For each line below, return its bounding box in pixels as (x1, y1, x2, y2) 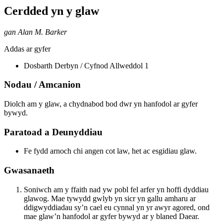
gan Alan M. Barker (4, 27, 67, 36)
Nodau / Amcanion (4, 79, 81, 90)
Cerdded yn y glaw (4, 4, 99, 17)
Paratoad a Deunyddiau (4, 126, 103, 137)
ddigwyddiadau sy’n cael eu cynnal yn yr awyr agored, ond (24, 203, 210, 212)
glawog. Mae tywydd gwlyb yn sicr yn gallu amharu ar (24, 194, 196, 203)
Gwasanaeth (4, 165, 55, 176)
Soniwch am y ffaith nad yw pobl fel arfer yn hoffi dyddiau (24, 185, 209, 194)
